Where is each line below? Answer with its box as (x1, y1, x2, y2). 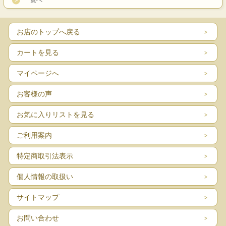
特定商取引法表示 (17, 151, 73, 160)
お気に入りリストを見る (17, 110, 94, 119)
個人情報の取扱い (17, 172, 73, 181)
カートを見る (17, 48, 59, 56)
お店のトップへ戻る (17, 27, 80, 36)
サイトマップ (17, 193, 59, 201)
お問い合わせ (17, 213, 59, 222)
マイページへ (17, 69, 59, 77)
